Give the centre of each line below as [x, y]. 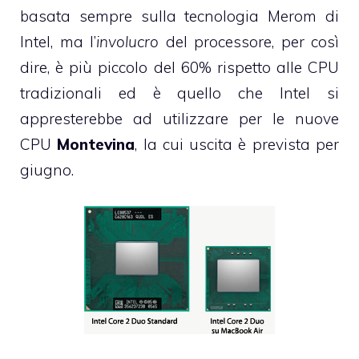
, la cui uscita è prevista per [237, 145]
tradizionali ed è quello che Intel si [179, 93]
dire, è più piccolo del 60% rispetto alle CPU [179, 68]
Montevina [96, 145]
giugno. [47, 170]
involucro [127, 42]
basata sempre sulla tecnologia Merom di [179, 16]
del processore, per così [249, 42]
